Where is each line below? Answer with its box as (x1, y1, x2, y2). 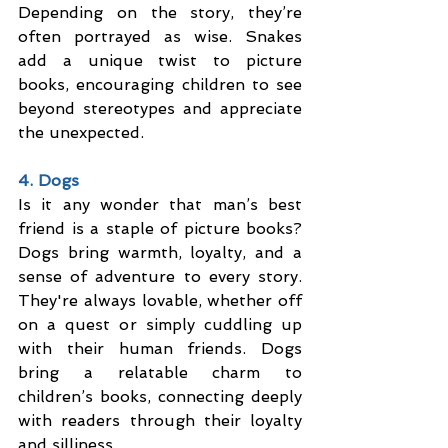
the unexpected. (18, 123, 144, 143)
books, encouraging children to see (18, 75, 302, 95)
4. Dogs (18, 171, 79, 191)
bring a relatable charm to (18, 363, 302, 383)
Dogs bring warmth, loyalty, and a (18, 243, 302, 263)
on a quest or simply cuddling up (18, 315, 302, 335)
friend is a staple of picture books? (18, 219, 302, 239)
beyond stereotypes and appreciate (18, 99, 302, 119)
